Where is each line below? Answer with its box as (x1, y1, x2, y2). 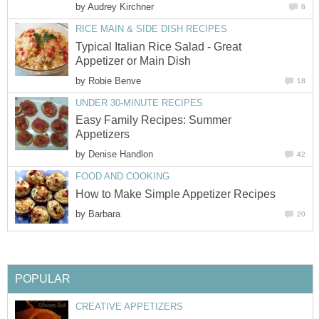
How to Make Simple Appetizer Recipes (75, 187, 276, 200)
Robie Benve (88, 75, 141, 86)
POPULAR (15, 272, 70, 285)
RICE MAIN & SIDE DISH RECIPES (75, 23, 227, 35)
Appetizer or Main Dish (75, 54, 191, 67)
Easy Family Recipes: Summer (75, 114, 231, 127)
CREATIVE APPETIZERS (75, 300, 183, 312)
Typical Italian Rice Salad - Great (75, 40, 241, 53)
